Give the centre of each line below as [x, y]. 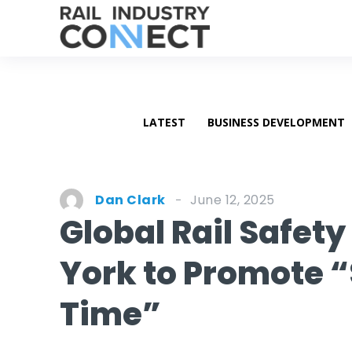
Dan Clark [130, 200]
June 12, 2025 [233, 200]
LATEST [164, 122]
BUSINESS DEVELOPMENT [276, 122]
